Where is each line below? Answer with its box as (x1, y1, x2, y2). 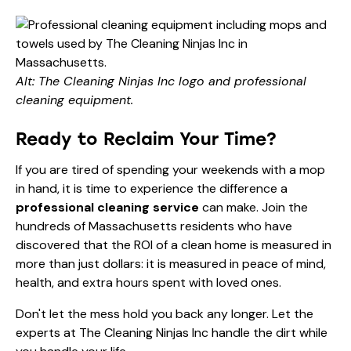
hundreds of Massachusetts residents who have (16, 217, 292, 234)
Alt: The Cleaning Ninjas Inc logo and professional (16, 72, 306, 89)
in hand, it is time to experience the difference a (16, 179, 288, 197)
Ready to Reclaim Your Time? (16, 128, 277, 150)
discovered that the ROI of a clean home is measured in (16, 236, 331, 253)
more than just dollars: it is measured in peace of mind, (16, 255, 326, 272)
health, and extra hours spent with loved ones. (16, 273, 281, 291)
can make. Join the (199, 198, 308, 215)
